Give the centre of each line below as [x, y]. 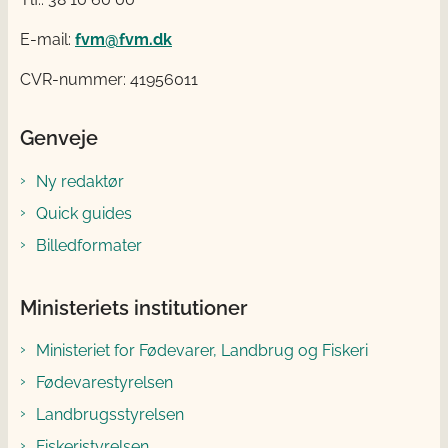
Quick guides [84, 213]
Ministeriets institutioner [133, 307]
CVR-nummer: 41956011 [109, 80]
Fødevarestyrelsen [104, 382]
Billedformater [89, 245]
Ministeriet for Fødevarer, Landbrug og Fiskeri [202, 350]
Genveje [59, 138]
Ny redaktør [80, 181]
